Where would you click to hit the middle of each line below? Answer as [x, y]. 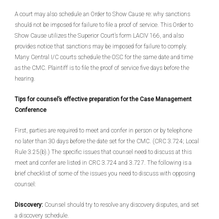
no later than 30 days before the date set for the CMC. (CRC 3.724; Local [107, 141]
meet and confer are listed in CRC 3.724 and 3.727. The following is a [103, 163]
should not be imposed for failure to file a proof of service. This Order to [104, 25]
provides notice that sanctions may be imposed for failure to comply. [101, 46]
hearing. [25, 79]
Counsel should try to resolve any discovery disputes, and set [121, 205]
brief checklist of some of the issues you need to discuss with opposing [105, 174]
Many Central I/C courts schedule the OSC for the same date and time [104, 57]
